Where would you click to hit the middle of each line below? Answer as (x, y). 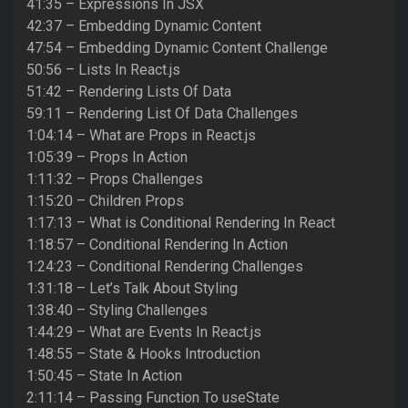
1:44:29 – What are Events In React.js (144, 332)
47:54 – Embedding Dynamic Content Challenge (177, 48)
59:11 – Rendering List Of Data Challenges (162, 114)
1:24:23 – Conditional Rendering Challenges (165, 267)
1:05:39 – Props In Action (107, 158)
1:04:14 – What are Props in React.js (141, 136)
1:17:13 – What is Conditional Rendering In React (181, 223)
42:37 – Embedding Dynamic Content (144, 26)
